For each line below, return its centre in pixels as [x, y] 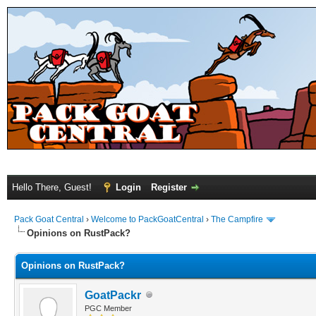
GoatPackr [113, 295]
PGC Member [108, 308]
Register [169, 187]
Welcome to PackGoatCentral [147, 219]
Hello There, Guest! [53, 187]
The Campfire [237, 219]
